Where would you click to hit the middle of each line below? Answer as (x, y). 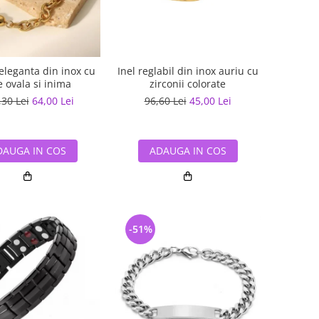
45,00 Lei (210, 101)
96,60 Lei (165, 101)
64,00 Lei (53, 101)
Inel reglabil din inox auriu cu (188, 71)
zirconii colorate (188, 84)
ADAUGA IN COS (188, 151)
